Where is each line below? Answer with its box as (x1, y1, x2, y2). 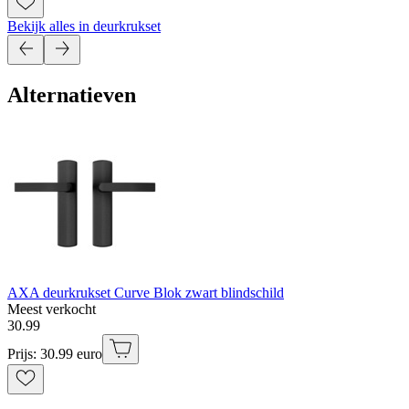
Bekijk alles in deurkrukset (7, 17, 161, 34)
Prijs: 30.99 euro (7, 345, 102, 362)
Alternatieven (7, 82, 136, 107)
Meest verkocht (7, 300, 96, 317)
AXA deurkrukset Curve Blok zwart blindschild (7, 284, 284, 300)
